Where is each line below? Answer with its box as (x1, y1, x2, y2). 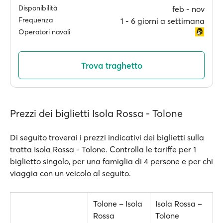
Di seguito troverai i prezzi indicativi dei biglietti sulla (10, 132, 204, 142)
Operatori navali (18, 27, 70, 36)
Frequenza (18, 15, 53, 24)
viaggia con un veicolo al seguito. (10, 168, 131, 178)
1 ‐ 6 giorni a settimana (120, 16, 205, 26)
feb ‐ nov (172, 4, 205, 14)
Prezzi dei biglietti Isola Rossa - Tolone (10, 107, 183, 119)
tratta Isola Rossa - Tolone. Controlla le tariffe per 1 (10, 144, 196, 154)
